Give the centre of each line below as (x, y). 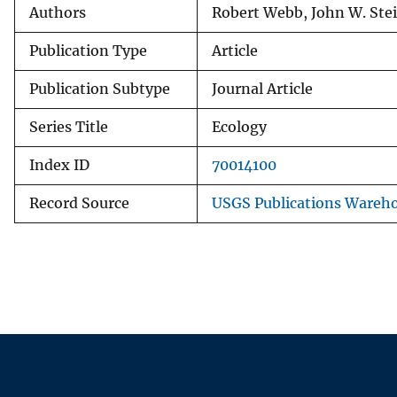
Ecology (239, 127)
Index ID (59, 165)
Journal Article (262, 89)
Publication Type (88, 51)
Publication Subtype (100, 89)
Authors (58, 12)
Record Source (79, 203)
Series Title (69, 127)
